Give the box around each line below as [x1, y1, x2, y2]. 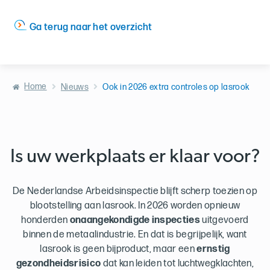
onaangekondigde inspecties [69, 215, 200, 227]
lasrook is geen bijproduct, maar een [40, 243, 197, 256]
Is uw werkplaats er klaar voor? [10, 148, 260, 168]
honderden [21, 215, 70, 227]
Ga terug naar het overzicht [30, 22, 152, 34]
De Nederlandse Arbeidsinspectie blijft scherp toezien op [13, 186, 257, 198]
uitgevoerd [200, 215, 249, 227]
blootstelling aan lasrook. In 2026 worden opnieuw [30, 200, 240, 212]
